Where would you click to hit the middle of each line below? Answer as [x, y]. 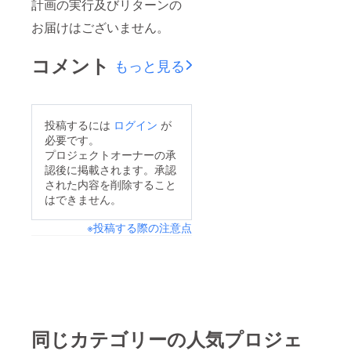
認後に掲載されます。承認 [110, 169]
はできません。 [83, 199]
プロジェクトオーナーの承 [110, 154]
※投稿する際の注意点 [139, 227]
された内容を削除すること [110, 184]
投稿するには [79, 124]
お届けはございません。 [100, 27]
